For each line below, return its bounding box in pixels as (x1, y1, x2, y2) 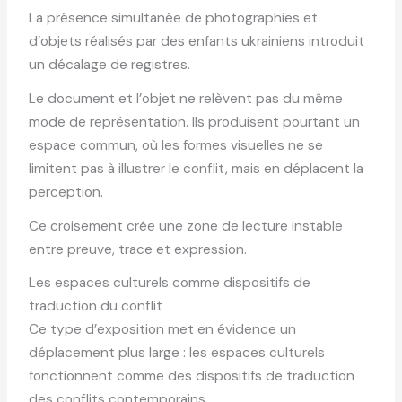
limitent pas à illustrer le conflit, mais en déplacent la (29, 160, 364, 179)
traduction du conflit (29, 297, 163, 316)
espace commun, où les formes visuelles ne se (29, 136, 324, 155)
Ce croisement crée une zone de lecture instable (29, 216, 344, 235)
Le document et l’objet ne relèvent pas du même (29, 90, 344, 109)
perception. (29, 183, 104, 202)
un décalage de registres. (29, 56, 191, 74)
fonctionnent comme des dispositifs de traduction (29, 367, 355, 386)
